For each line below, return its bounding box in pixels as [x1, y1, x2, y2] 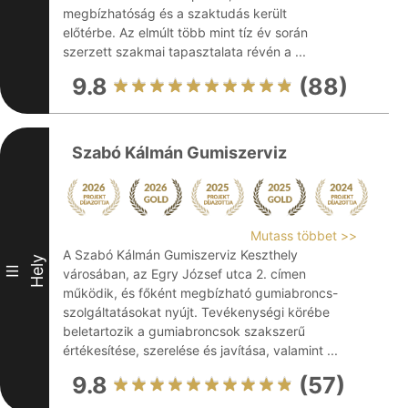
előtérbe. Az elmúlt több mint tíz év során [63, 25, 308, 40]
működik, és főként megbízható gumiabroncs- [63, 285, 338, 301]
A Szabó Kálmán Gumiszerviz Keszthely [63, 247, 298, 262]
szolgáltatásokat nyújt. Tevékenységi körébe [63, 304, 330, 320]
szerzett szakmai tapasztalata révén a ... [63, 44, 306, 59]
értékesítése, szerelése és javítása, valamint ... [63, 342, 338, 358]
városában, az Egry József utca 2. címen [63, 266, 306, 281]
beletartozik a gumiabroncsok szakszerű [63, 323, 305, 339]
